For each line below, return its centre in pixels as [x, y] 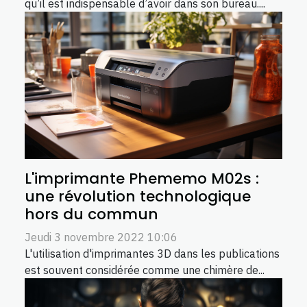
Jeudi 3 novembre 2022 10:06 [101, 237]
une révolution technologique [138, 197]
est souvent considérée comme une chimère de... [145, 270]
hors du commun [91, 214]
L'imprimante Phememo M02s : [142, 179]
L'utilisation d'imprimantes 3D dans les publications [152, 254]
